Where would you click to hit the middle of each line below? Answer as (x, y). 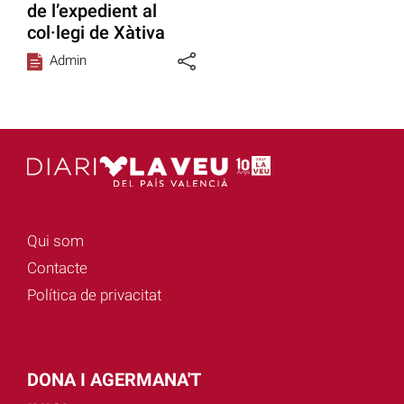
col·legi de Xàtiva (96, 33)
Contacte (57, 267)
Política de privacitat (94, 294)
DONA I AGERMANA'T (114, 379)
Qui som (55, 240)
